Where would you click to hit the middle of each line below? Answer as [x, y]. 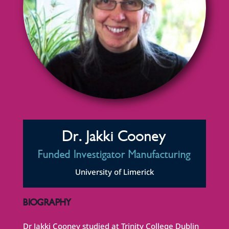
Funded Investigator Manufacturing [114, 155]
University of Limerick [114, 172]
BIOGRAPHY [47, 203]
